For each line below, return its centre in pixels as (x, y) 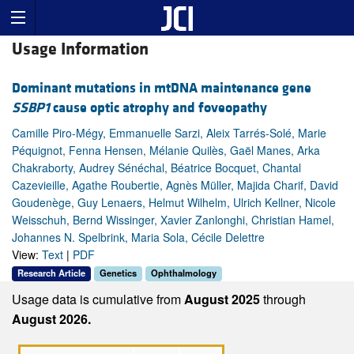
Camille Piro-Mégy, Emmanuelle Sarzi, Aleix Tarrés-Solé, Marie (169, 133)
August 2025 (224, 299)
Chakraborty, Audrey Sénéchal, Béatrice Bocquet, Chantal (156, 168)
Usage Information (80, 50)
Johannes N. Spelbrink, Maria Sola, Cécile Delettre (138, 237)
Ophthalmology (184, 273)
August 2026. (51, 318)
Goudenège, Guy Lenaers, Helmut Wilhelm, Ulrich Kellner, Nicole (174, 203)
